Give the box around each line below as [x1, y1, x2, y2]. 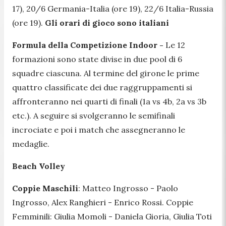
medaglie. [12, 138, 49, 149]
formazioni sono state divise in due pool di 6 [12, 53, 182, 64]
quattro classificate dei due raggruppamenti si [12, 82, 192, 92]
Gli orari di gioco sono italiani [45, 17, 169, 28]
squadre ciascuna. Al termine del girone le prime [12, 68, 199, 78]
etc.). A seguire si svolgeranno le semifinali [12, 110, 175, 121]
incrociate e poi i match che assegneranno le [12, 124, 185, 135]
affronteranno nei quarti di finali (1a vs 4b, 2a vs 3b [12, 96, 206, 106]
